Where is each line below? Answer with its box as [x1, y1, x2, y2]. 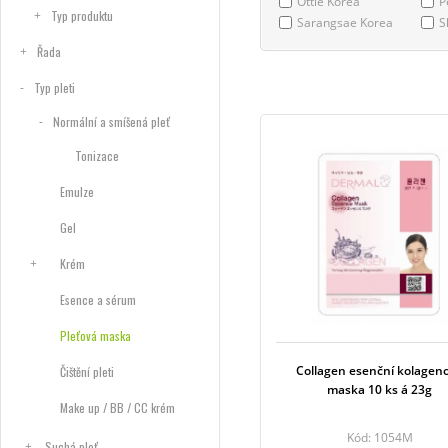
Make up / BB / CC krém [60, 399, 175, 416]
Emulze [60, 183, 94, 200]
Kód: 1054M [346, 429, 413, 446]
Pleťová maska [60, 327, 131, 344]
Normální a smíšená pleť [53, 113, 170, 130]
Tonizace [75, 147, 119, 164]
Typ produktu [51, 7, 113, 24]
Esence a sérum [60, 291, 136, 308]
